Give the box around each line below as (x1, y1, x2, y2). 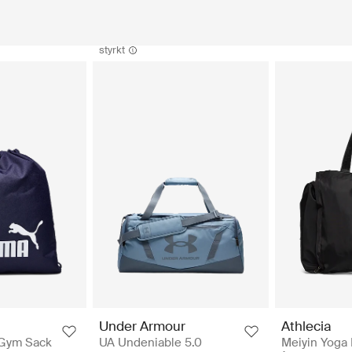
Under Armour (99, 317, 185, 335)
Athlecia (281, 317, 332, 335)
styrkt (99, 43, 125, 57)
